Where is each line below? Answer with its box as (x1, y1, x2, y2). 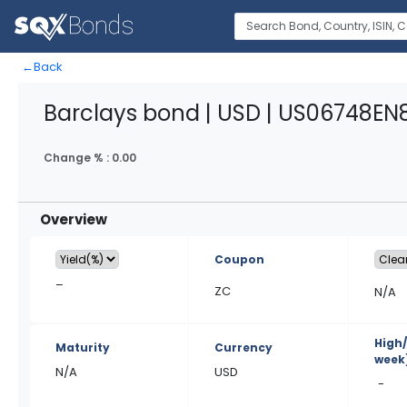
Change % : (44, 150, 112, 165)
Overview (40, 210, 107, 229)
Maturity (55, 340, 110, 355)
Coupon (214, 252, 265, 267)
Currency (214, 340, 273, 355)
